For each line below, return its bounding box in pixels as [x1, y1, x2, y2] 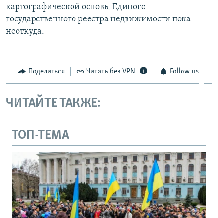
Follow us [169, 67, 199, 75]
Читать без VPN [86, 67, 135, 75]
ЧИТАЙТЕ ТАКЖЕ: [6, 97, 101, 110]
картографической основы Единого [6, 2, 145, 12]
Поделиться [28, 67, 65, 75]
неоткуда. [6, 26, 44, 36]
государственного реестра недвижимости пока [6, 14, 191, 24]
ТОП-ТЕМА [12, 128, 69, 142]
